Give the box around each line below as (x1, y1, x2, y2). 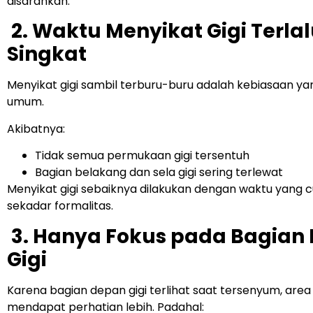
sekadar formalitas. (7, 198, 113, 214)
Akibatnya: (7, 120, 65, 137)
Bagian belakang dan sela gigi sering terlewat (35, 164, 283, 181)
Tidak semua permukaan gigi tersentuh (35, 147, 249, 164)
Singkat (7, 41, 87, 68)
